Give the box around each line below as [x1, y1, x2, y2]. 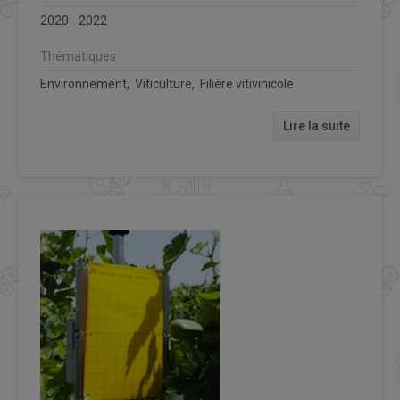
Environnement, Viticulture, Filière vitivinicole [40, 77, 294, 92]
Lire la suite [283, 119, 350, 134]
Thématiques [40, 49, 116, 64]
